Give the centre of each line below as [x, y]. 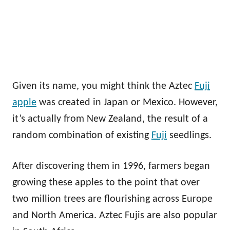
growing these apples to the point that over [106, 183]
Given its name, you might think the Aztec [103, 86]
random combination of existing [82, 135]
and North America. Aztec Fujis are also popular [115, 215]
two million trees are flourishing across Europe [112, 199]
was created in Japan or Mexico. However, [127, 102]
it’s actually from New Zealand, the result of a [110, 119]
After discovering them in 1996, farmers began [111, 166]
